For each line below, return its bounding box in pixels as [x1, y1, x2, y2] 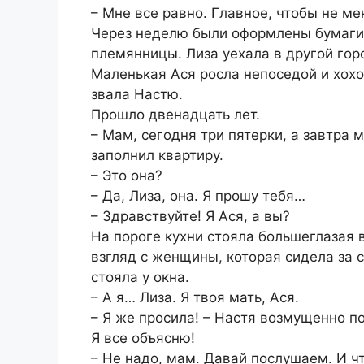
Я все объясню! [91, 330, 195, 347]
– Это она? [91, 167, 162, 184]
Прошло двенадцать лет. [91, 106, 260, 123]
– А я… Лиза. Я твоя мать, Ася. [91, 289, 299, 306]
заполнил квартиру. [91, 147, 223, 164]
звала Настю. [91, 86, 183, 103]
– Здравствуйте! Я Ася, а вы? [91, 208, 290, 225]
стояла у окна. [91, 269, 189, 286]
